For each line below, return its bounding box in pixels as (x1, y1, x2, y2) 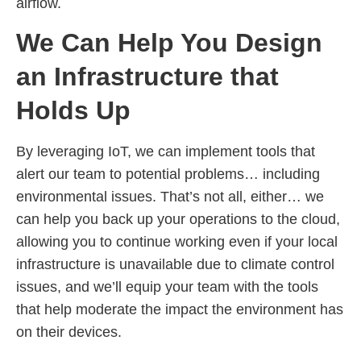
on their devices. (16, 324, 122, 341)
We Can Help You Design (16, 28, 322, 58)
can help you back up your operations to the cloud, (16, 211, 340, 228)
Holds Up (16, 96, 131, 126)
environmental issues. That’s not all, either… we (16, 189, 324, 205)
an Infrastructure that (16, 62, 279, 92)
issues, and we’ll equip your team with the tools (16, 279, 318, 296)
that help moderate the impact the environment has (16, 301, 343, 318)
